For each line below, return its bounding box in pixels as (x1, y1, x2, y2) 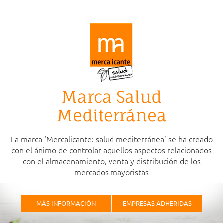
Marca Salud (61, 87, 162, 107)
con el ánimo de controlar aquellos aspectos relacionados (11, 144, 212, 155)
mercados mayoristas (74, 166, 149, 177)
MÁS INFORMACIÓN (36, 199, 96, 207)
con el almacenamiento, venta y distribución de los (22, 155, 201, 166)
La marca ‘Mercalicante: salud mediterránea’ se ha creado (10, 133, 213, 144)
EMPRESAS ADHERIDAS (122, 199, 192, 207)
